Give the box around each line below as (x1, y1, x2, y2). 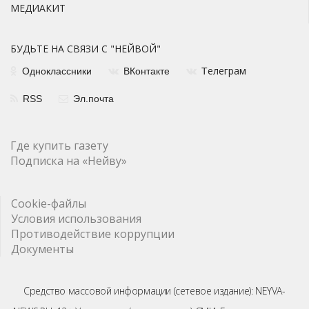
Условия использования (11, 210, 141, 226)
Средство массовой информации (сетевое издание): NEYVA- (23, 283, 286, 297)
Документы (11, 241, 74, 257)
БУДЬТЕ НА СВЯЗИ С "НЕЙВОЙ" (10, 41, 161, 55)
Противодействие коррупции (11, 226, 175, 241)
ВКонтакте (123, 65, 170, 77)
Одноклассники (22, 65, 92, 77)
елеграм (208, 63, 246, 77)
